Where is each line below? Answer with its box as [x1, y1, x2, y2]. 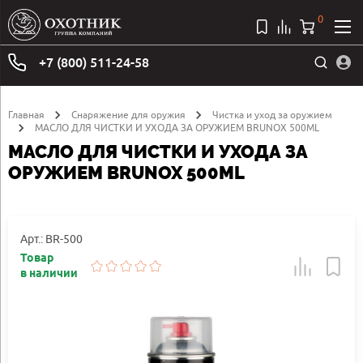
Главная [8, 108, 45, 121]
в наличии [20, 266, 78, 282]
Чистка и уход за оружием [212, 108, 332, 121]
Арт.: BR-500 [20, 232, 83, 246]
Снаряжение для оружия [71, 108, 186, 121]
